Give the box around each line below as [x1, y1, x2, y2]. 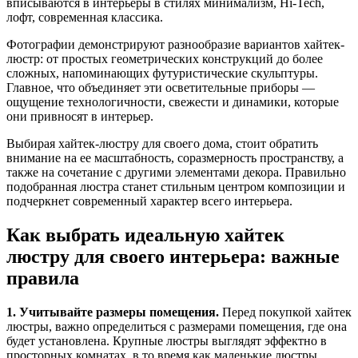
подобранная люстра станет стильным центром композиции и [6, 180, 345, 194]
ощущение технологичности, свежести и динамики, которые [6, 95, 339, 109]
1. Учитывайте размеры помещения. [6, 305, 219, 320]
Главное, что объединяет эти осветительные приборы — [6, 81, 315, 95]
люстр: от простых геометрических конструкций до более [6, 52, 323, 66]
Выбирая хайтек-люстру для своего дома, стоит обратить [6, 137, 318, 151]
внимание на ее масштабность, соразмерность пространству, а [6, 151, 344, 165]
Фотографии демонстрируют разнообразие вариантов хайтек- [6, 38, 344, 52]
